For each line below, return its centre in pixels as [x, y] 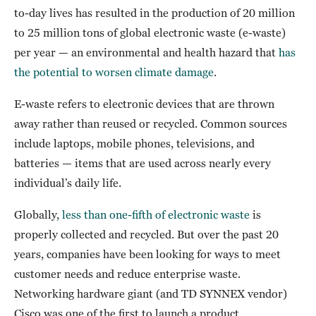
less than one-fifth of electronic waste [156, 215]
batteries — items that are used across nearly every [142, 163]
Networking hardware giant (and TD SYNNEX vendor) [151, 294]
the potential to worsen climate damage [114, 72]
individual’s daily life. [68, 183]
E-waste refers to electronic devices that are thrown [144, 104]
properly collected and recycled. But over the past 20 [146, 235]
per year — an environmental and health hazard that [146, 53]
